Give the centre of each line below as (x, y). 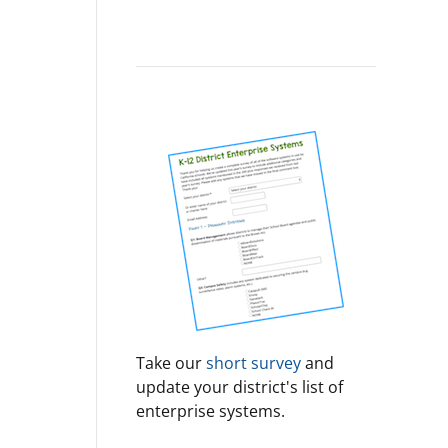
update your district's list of (239, 387)
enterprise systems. (210, 411)
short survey (255, 363)
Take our (171, 363)
